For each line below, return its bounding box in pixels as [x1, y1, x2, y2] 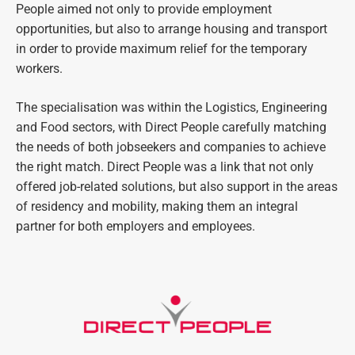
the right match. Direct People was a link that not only [16, 159, 314, 175]
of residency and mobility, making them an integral [16, 199, 298, 215]
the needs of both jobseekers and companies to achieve [16, 139, 326, 155]
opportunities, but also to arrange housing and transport [16, 21, 327, 37]
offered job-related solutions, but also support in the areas [16, 179, 338, 195]
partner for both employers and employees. [16, 219, 255, 235]
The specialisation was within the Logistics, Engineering [16, 100, 327, 116]
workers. [16, 61, 63, 77]
